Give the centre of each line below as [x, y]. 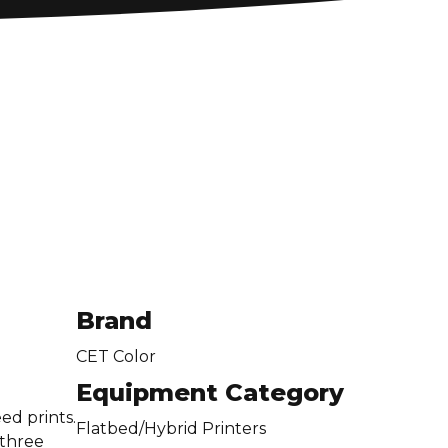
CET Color [116, 356]
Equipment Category [210, 392]
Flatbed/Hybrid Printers [171, 428]
